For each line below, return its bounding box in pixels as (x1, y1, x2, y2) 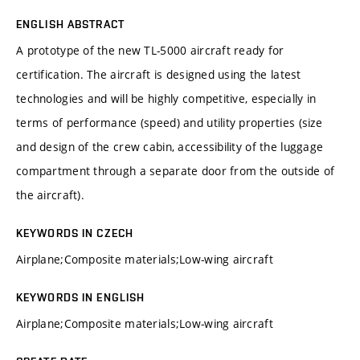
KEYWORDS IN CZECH (16, 226, 134, 239)
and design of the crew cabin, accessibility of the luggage (16, 138, 324, 154)
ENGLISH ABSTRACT (16, 17, 125, 31)
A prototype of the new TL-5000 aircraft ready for (16, 42, 284, 58)
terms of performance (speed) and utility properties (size (16, 114, 322, 130)
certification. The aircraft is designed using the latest (16, 66, 301, 82)
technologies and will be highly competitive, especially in (16, 90, 317, 106)
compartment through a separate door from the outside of (16, 162, 335, 178)
